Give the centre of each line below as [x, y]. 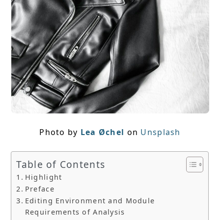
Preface [40, 189]
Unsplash [161, 132]
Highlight [43, 177]
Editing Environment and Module [90, 201]
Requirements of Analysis [75, 212]
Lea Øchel [102, 132]
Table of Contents [61, 165]
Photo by [60, 132]
